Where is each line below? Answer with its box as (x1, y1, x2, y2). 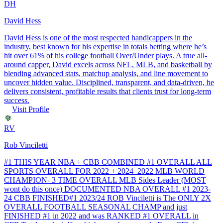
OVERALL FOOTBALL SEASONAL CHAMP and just (4, 202, 187, 211)
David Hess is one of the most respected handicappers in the (4, 33, 192, 42)
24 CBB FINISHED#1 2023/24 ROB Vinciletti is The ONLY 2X (4, 193, 211, 202)
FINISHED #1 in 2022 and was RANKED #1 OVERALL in (4, 211, 199, 220)
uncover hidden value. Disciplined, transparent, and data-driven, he (4, 78, 214, 87)
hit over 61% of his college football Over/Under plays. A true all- (4, 51, 207, 60)
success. (4, 96, 29, 105)
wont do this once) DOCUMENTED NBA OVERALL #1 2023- (4, 184, 211, 193)
